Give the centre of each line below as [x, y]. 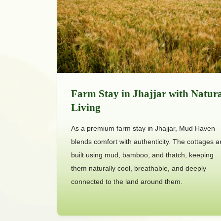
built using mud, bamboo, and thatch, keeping [143, 155]
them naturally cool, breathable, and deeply [139, 168]
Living [86, 107]
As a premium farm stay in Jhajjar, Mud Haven [143, 128]
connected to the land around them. [127, 181]
